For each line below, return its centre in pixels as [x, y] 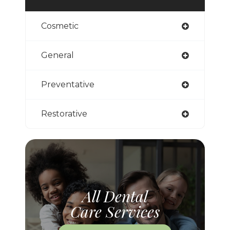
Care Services [115, 212]
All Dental [115, 196]
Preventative [68, 85]
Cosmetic [60, 26]
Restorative [64, 114]
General [57, 55]
